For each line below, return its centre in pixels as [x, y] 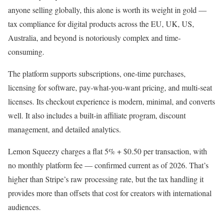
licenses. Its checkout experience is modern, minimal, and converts [111, 101]
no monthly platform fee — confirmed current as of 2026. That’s [108, 165]
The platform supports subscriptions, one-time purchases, [97, 73]
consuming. [26, 51]
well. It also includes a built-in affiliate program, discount [97, 115]
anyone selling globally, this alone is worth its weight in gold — [107, 9]
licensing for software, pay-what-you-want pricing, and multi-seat [110, 87]
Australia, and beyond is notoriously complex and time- [94, 37]
